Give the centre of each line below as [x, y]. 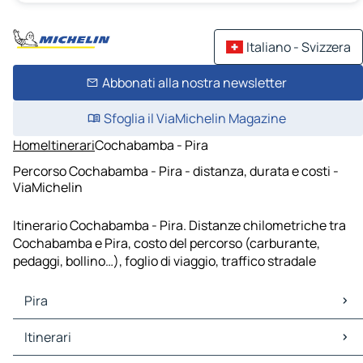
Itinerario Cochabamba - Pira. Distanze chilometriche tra [179, 226]
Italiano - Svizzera [299, 47]
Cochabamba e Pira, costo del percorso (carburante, [167, 243]
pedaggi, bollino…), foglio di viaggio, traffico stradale [164, 261]
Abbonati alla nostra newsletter [194, 83]
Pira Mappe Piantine [75, 329]
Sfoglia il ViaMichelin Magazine [194, 118]
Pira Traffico [52, 346]
